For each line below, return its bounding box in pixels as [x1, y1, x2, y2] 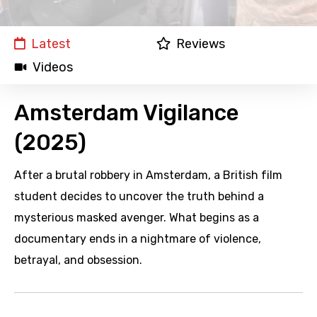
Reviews [175, 36, 225, 52]
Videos [33, 59, 73, 76]
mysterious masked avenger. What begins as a [14, 211, 259, 225]
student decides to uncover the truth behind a [14, 190, 264, 204]
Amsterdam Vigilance [14, 100, 238, 127]
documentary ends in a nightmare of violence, [14, 232, 261, 246]
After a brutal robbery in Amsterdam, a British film [14, 168, 282, 183]
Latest [31, 36, 71, 52]
